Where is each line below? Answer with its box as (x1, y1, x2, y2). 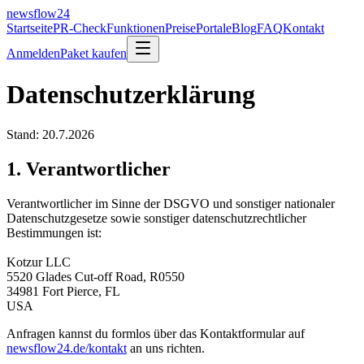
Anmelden (6, 46, 60, 60)
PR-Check (53, 21, 106, 35)
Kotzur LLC (6, 254, 71, 269)
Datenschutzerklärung (6, 80, 255, 110)
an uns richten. (130, 340, 205, 355)
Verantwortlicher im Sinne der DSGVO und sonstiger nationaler (6, 196, 335, 210)
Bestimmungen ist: (6, 225, 102, 240)
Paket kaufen (60, 46, 127, 60)
